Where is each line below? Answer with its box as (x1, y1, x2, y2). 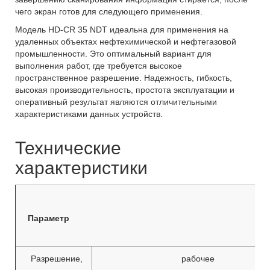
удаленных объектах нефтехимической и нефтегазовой (15, 37, 236, 46)
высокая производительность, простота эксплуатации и (15, 85, 234, 95)
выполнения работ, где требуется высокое (15, 61, 182, 71)
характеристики (15, 158, 148, 178)
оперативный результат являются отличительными (15, 97, 217, 107)
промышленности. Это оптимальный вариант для (15, 49, 212, 58)
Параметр (28, 213, 69, 223)
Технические (15, 138, 121, 158)
